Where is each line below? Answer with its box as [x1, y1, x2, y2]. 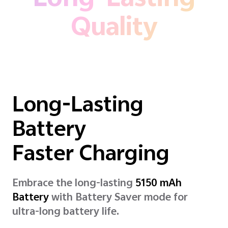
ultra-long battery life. [12, 204, 119, 222]
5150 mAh [135, 175, 182, 193]
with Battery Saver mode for [49, 189, 188, 208]
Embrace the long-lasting [12, 175, 135, 193]
